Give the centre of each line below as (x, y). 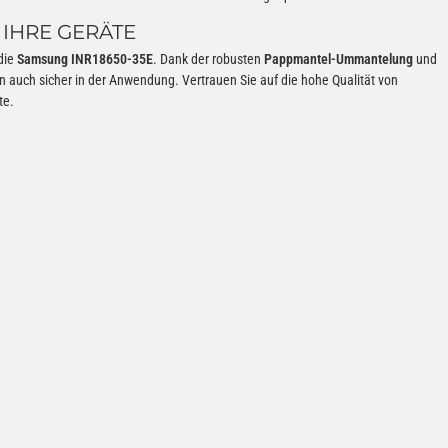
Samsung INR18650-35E (85, 58)
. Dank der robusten (208, 58)
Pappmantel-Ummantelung (338, 58)
